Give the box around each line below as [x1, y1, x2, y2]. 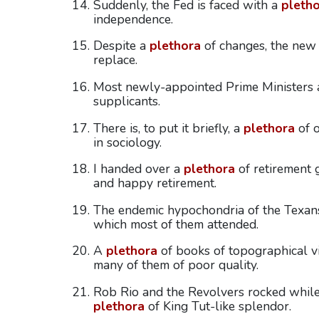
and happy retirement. [93, 174, 216, 192]
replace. [93, 51, 137, 69]
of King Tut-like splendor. [144, 297, 291, 315]
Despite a [93, 37, 150, 55]
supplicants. [93, 92, 160, 110]
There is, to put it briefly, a [93, 119, 244, 137]
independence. [93, 10, 173, 28]
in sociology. [93, 133, 162, 151]
